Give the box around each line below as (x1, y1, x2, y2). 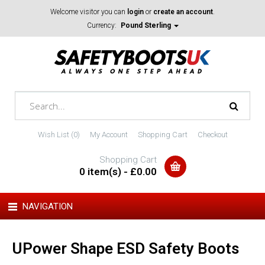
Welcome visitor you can (50, 8, 127, 16)
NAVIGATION (22, 201, 73, 212)
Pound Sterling (121, 21, 173, 30)
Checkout (197, 130, 228, 139)
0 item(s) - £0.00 (79, 166, 157, 177)
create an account (153, 8, 213, 16)
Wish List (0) (37, 130, 80, 139)
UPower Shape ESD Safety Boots (12, 240, 239, 257)
